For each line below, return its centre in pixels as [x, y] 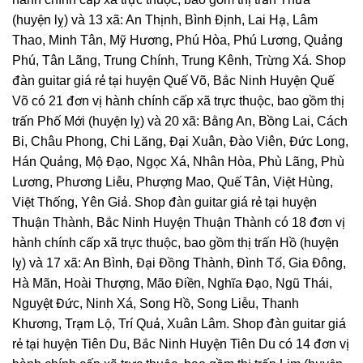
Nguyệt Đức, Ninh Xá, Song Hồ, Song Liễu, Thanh [156, 303]
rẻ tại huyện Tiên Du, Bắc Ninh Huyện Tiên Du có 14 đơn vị [181, 344]
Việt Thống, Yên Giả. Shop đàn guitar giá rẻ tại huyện [164, 202]
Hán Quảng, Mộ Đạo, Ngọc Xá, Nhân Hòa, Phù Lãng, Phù [178, 161]
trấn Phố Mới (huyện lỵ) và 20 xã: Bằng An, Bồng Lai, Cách [180, 121]
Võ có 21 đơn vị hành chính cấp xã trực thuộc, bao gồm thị [178, 100]
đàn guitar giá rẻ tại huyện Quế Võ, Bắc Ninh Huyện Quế [173, 80]
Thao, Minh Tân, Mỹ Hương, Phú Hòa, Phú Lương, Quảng [177, 40]
